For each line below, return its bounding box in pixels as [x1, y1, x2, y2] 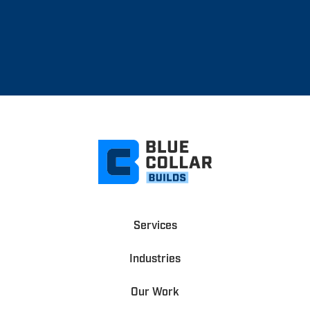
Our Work [131, 284, 179, 299]
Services [133, 218, 177, 232]
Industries [129, 251, 181, 266]
